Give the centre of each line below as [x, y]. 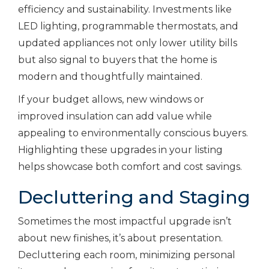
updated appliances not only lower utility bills [128, 43]
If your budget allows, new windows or [111, 99]
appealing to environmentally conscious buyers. [133, 133]
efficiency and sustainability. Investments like [125, 9]
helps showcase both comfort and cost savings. [130, 166]
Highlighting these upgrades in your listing [120, 150]
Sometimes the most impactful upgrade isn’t [125, 221]
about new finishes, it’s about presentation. [120, 238]
